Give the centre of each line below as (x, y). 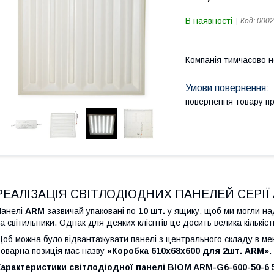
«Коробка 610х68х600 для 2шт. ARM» (188, 250)
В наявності (209, 21)
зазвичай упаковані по (91, 211)
